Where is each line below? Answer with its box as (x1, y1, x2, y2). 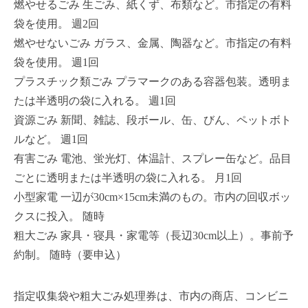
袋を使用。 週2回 (14, 18, 99, 30)
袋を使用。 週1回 (14, 56, 99, 69)
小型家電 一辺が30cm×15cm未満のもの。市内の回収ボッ (14, 191, 291, 203)
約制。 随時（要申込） (14, 249, 126, 261)
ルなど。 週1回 (14, 133, 88, 146)
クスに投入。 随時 (14, 210, 104, 223)
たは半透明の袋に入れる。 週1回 (14, 95, 176, 107)
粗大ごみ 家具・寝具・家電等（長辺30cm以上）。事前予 (14, 230, 294, 242)
